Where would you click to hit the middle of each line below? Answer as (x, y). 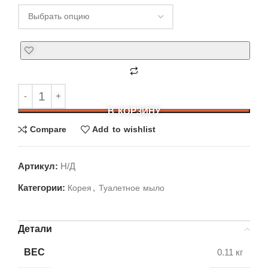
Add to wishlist (124, 130)
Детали (35, 229)
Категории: (42, 187)
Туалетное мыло (132, 188)
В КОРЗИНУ (134, 111)
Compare (48, 130)
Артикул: (39, 166)
